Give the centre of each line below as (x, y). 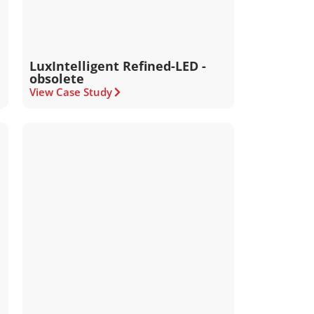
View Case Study (71, 92)
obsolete (57, 78)
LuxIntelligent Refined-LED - (118, 66)
